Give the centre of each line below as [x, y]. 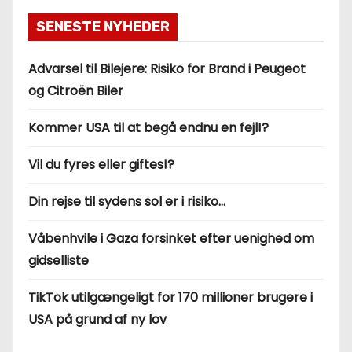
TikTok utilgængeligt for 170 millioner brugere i [170, 297]
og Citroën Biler [76, 90]
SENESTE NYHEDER [103, 26]
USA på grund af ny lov [97, 319]
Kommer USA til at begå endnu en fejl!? [148, 127]
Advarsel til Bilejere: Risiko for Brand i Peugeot [167, 68]
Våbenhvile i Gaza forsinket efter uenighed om [171, 238]
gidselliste [59, 260]
